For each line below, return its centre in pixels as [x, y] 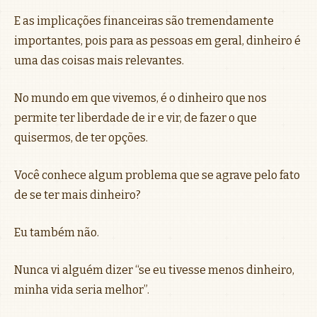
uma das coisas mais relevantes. [99, 60]
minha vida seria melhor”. [82, 289]
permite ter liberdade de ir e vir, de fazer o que [136, 117]
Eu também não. [57, 232]
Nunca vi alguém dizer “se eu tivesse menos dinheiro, [154, 270]
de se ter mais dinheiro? [77, 195]
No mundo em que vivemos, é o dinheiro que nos [140, 98]
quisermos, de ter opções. [81, 137]
